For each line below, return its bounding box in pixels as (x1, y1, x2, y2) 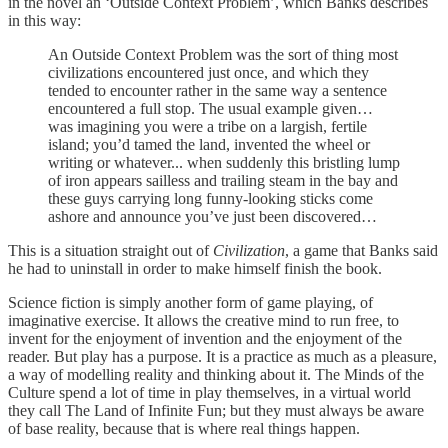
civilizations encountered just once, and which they (48, 64, 369, 82)
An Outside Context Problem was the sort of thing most (48, 46, 398, 64)
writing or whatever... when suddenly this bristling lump (48, 154, 400, 172)
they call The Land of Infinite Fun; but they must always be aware (8, 402, 424, 420)
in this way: (8, 12, 81, 30)
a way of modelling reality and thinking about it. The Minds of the (8, 366, 424, 384)
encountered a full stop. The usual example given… (48, 100, 373, 118)
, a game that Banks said (285, 242, 438, 260)
